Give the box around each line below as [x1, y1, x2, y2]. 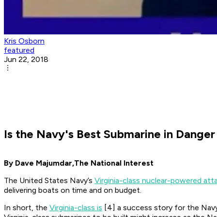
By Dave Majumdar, [4, 158, 74, 168]
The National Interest [74, 158, 154, 168]
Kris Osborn [4, 36, 45, 46]
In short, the [4, 203, 49, 213]
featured [4, 46, 34, 55]
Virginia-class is [49, 203, 102, 213]
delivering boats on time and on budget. [4, 186, 141, 195]
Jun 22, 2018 [4, 55, 48, 64]
